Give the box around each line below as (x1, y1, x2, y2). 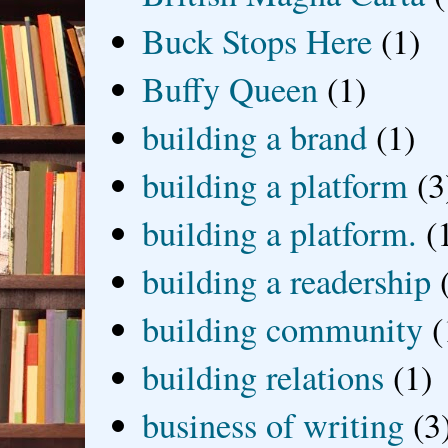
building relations (142, 354, 385, 401)
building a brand (142, 114, 368, 161)
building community (142, 306, 424, 353)
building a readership (142, 258, 432, 305)
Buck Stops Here (142, 18, 373, 65)
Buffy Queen (142, 66, 319, 113)
